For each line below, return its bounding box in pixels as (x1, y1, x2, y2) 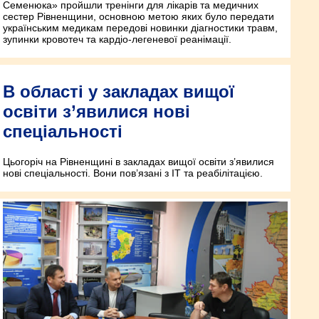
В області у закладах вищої (3, 81, 234, 101)
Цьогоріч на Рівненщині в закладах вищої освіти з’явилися (3, 155, 274, 167)
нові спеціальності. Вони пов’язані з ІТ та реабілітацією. (3, 167, 263, 179)
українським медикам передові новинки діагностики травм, (3, 21, 278, 33)
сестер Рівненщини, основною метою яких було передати (3, 10, 274, 22)
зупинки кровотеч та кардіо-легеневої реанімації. (3, 33, 231, 45)
